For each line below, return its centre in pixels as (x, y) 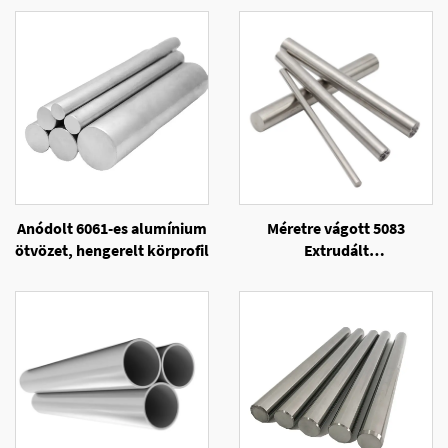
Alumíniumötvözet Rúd (336, 272)
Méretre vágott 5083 (336, 228)
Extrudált (336, 250)
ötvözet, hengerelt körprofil (112, 250)
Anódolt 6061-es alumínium (112, 228)
